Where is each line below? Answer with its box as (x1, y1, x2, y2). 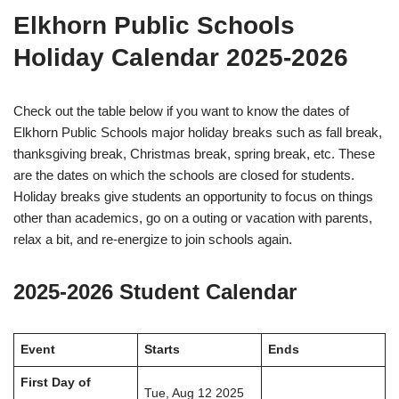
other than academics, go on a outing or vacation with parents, (13, 210, 372, 226)
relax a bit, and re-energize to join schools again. (13, 232, 292, 248)
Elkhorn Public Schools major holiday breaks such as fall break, (13, 125, 382, 141)
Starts (143, 343, 180, 357)
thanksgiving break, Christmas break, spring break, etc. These (13, 146, 375, 162)
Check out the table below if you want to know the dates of (13, 103, 349, 119)
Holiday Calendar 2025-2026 (13, 44, 348, 72)
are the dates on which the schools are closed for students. (13, 167, 354, 183)
